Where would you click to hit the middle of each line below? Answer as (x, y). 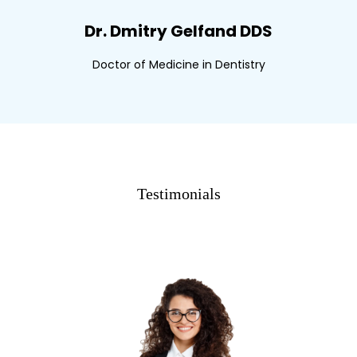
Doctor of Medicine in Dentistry (178, 64)
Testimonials (178, 193)
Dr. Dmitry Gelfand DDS (178, 31)
